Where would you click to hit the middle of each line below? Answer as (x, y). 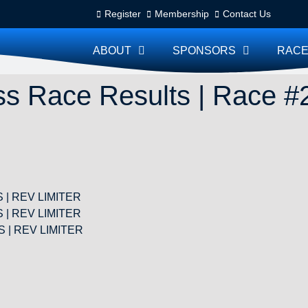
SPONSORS (205, 51)
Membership (182, 14)
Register (123, 14)
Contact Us (247, 14)
